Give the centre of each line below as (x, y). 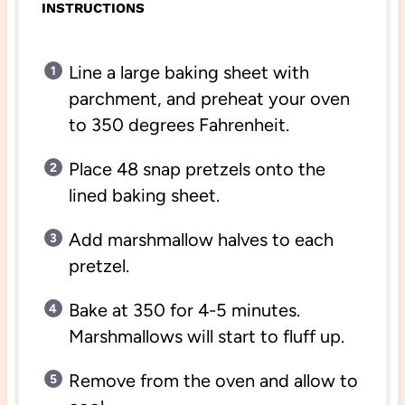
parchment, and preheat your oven (209, 98)
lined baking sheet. (144, 195)
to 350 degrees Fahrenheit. (179, 124)
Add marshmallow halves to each (201, 239)
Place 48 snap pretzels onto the (197, 169)
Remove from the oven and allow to (213, 380)
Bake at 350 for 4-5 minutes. (184, 310)
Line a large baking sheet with (188, 72)
